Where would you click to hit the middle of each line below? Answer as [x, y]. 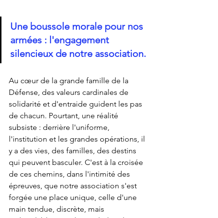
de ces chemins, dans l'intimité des [70, 174]
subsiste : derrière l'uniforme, [60, 127]
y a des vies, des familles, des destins [73, 150]
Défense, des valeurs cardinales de [70, 92]
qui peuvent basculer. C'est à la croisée [77, 162]
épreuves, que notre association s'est [74, 185]
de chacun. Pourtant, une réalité [64, 115]
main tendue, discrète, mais [57, 209]
